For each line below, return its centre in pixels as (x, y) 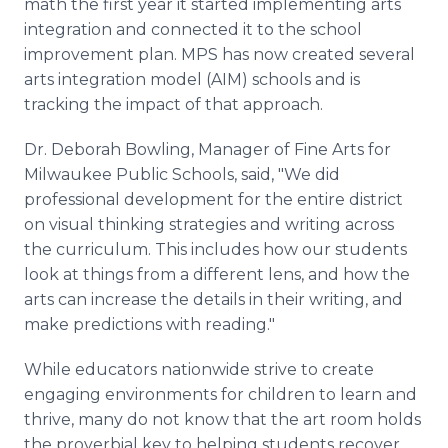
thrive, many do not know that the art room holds (222, 419)
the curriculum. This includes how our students (215, 249)
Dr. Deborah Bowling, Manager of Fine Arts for (207, 149)
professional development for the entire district (213, 199)
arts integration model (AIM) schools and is (192, 79)
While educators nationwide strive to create (199, 369)
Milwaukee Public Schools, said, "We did (182, 174)
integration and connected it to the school (193, 29)
